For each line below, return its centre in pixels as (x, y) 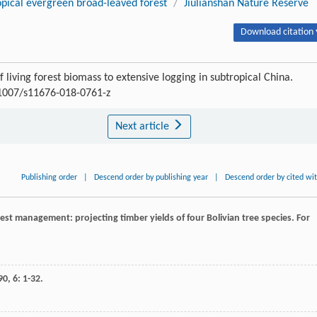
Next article (143, 127)
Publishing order (50, 178)
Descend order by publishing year (151, 178)
